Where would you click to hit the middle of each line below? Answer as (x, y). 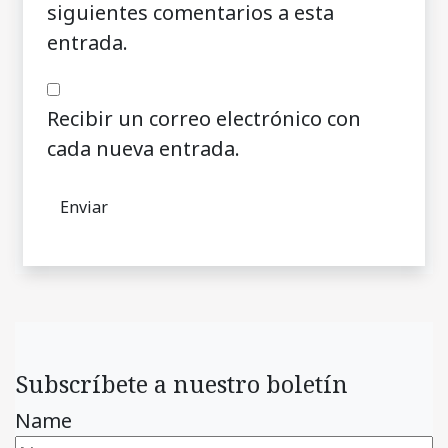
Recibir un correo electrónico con (204, 118)
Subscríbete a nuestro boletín (181, 383)
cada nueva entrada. (143, 148)
